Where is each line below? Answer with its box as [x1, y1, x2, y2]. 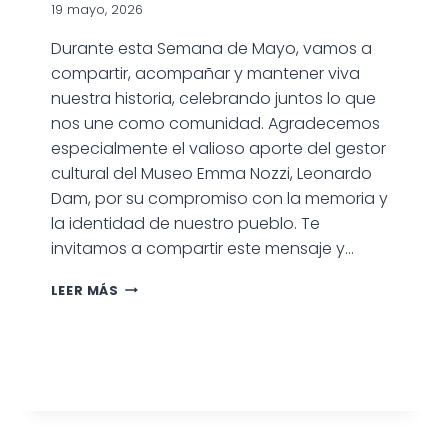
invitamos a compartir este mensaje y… [50, 236, 354, 260]
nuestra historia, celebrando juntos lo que [50, 86, 376, 110]
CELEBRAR [117, 336, 190, 354]
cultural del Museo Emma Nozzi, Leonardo [50, 161, 372, 185]
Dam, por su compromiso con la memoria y [50, 186, 388, 210]
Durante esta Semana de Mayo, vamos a [50, 36, 372, 60]
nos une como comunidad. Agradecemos [50, 111, 380, 135]
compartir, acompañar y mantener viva [50, 61, 360, 85]
